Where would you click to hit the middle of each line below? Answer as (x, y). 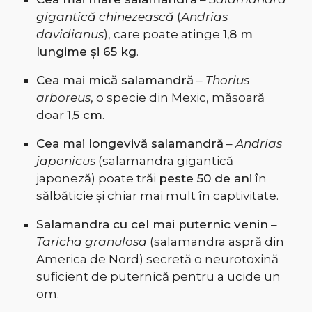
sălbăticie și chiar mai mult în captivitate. (157, 196)
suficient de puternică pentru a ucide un (158, 277)
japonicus (65, 161)
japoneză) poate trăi (97, 179)
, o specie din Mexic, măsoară (177, 98)
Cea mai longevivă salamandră (130, 144)
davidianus (70, 34)
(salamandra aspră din (215, 242)
